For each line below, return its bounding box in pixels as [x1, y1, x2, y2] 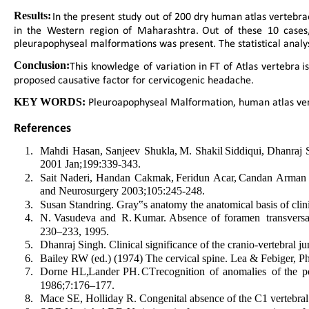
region [89, 23, 124, 37]
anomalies [222, 266, 272, 278]
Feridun [175, 171, 215, 183]
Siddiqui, [224, 144, 270, 157]
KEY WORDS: [14, 96, 86, 108]
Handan [96, 171, 137, 183]
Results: [14, 10, 57, 22]
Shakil [195, 144, 228, 157]
